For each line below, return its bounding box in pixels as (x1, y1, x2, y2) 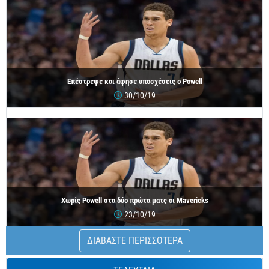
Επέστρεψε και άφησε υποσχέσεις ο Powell (67, 77, 202, 86)
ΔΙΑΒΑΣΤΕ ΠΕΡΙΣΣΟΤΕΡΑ (86, 235, 183, 246)
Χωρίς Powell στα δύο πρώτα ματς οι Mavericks (61, 196, 208, 205)
